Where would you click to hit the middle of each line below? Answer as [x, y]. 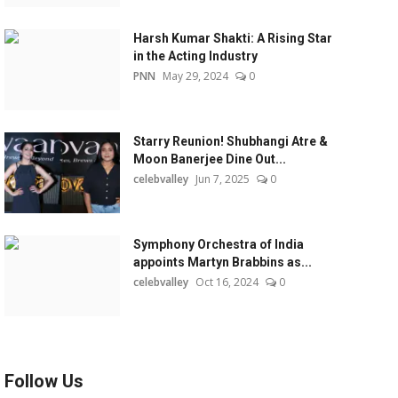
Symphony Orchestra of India [218, 244]
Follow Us [44, 381]
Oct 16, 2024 [227, 282]
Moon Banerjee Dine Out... [209, 159]
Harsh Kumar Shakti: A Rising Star [232, 38]
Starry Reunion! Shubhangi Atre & [230, 141]
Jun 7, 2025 [222, 179]
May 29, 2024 [195, 76]
